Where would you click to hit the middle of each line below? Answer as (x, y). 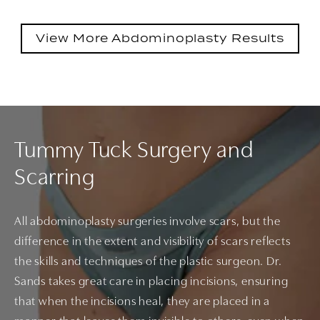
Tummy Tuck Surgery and (134, 152)
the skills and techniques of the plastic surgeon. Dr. (148, 262)
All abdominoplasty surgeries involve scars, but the (147, 222)
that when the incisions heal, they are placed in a (142, 302)
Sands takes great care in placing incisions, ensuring (151, 282)
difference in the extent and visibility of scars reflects (152, 242)
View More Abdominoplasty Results (160, 38)
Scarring (55, 179)
